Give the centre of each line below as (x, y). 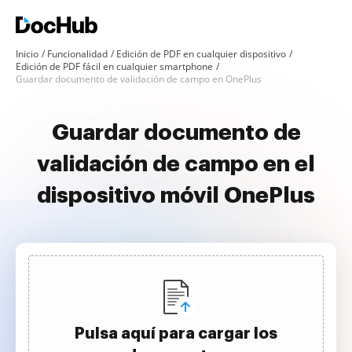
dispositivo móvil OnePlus (176, 196)
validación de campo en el (176, 164)
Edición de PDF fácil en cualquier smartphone (114, 66)
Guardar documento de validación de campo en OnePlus (139, 79)
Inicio (27, 54)
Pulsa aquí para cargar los (176, 333)
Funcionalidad (77, 54)
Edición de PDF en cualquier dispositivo (201, 54)
